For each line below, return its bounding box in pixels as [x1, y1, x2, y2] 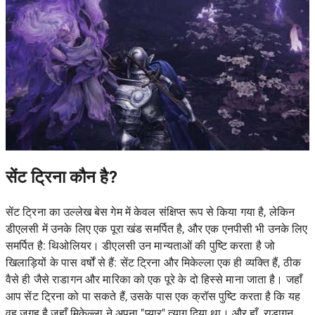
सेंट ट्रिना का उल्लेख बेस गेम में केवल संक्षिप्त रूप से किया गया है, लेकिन [6, 205, 295, 219]
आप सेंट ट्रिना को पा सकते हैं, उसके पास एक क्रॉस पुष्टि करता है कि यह [6, 290, 301, 304]
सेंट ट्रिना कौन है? [6, 167, 117, 188]
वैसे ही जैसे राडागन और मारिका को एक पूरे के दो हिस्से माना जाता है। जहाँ [6, 273, 303, 287]
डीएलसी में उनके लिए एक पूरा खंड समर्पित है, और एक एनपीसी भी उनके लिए [6, 222, 308, 236]
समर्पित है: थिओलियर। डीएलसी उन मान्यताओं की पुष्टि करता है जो [6, 239, 276, 253]
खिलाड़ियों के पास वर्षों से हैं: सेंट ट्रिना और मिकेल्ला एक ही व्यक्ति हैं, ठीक [6, 256, 301, 270]
